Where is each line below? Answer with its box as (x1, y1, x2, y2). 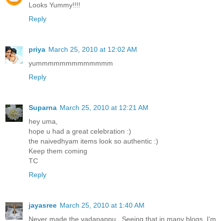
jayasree (29, 201, 57, 210)
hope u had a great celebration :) (29, 127, 131, 136)
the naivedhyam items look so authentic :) (29, 137, 158, 146)
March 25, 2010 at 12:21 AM (60, 104, 148, 112)
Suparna (29, 104, 57, 112)
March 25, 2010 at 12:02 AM (48, 45, 137, 54)
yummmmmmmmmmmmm (29, 59, 113, 68)
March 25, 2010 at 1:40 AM (60, 201, 145, 210)
